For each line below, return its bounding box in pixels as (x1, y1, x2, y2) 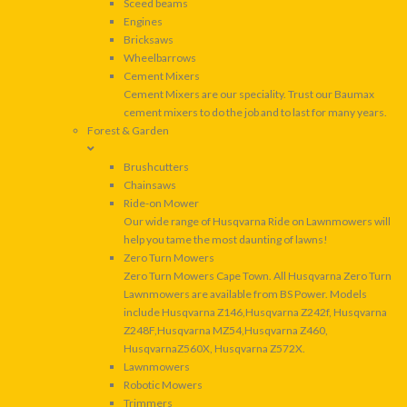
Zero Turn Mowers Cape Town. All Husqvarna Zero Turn (124, 269, 392, 283)
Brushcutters (124, 160, 189, 174)
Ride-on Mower (124, 196, 199, 211)
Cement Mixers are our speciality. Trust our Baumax (124, 87, 374, 102)
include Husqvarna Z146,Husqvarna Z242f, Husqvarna (124, 305, 387, 320)
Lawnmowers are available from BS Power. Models (124, 287, 367, 302)
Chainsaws (124, 178, 176, 193)
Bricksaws (124, 33, 174, 47)
